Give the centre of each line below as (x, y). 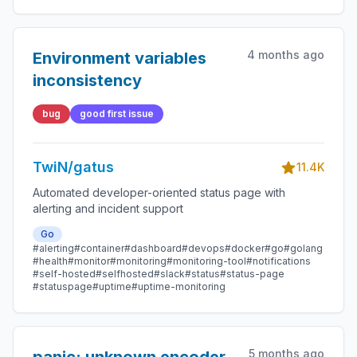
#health (50, 261)
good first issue (117, 114)
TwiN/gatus (73, 167)
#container (99, 248)
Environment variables (120, 58)
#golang (303, 248)
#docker (245, 248)
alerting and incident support (108, 208)
